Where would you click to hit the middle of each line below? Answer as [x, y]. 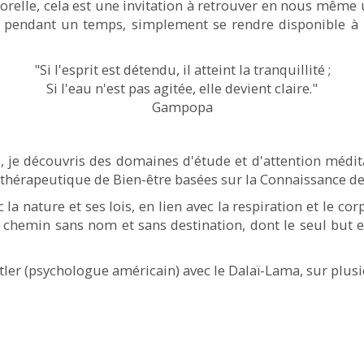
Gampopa [182, 107]
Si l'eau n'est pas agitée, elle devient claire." [182, 88]
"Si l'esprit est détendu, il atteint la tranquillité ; [182, 69]
